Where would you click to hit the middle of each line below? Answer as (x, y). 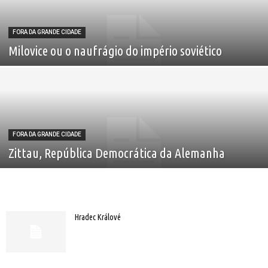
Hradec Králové (98, 217)
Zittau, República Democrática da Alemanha (117, 153)
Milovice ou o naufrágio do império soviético (115, 51)
